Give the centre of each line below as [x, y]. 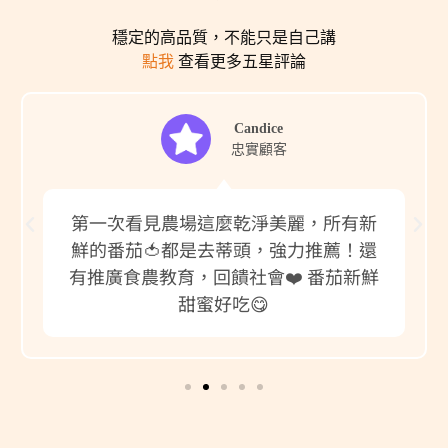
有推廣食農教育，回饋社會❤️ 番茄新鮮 [223, 275]
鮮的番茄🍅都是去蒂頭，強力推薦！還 [223, 248]
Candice [259, 128]
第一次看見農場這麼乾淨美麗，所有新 [223, 221]
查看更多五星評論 [242, 61]
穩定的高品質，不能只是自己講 [224, 37]
